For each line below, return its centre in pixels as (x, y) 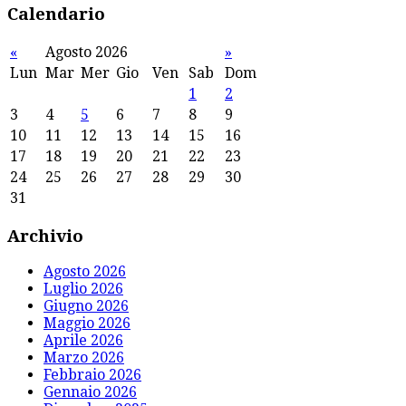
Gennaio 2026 (90, 391)
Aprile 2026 (83, 340)
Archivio (45, 236)
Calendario (56, 14)
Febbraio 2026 (92, 374)
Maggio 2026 (87, 323)
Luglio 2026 (83, 288)
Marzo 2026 (84, 357)
